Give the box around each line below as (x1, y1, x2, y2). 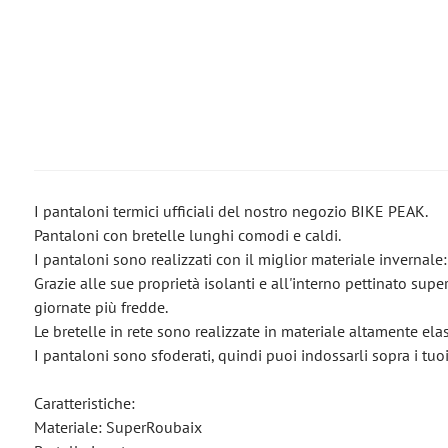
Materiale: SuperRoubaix (33, 417, 202, 437)
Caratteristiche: (33, 393, 135, 413)
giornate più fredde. (33, 297, 168, 317)
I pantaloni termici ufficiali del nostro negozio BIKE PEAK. (33, 201, 428, 221)
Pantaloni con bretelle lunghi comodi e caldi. (33, 225, 341, 245)
